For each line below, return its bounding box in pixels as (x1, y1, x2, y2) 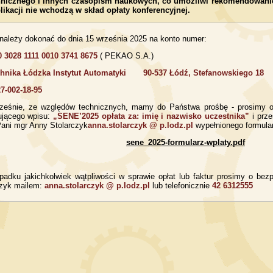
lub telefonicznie (152, 181, 212, 190)
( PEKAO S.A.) (99, 51, 154, 60)
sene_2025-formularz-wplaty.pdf (126, 138, 245, 147)
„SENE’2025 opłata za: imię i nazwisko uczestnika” (53, 112, 249, 121)
